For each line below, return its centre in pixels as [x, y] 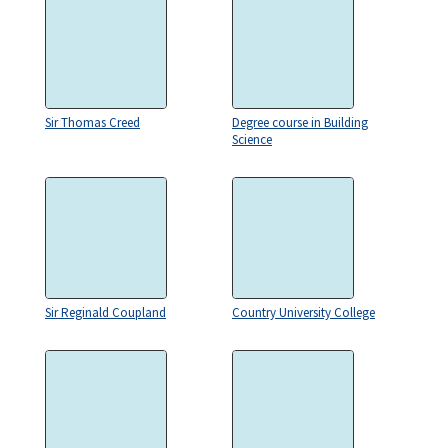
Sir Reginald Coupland [105, 312]
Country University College [303, 312]
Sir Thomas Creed [92, 122]
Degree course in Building [300, 122]
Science [252, 139]
